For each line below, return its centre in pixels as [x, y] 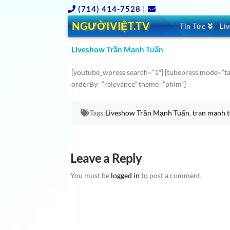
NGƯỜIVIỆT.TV [111, 26]
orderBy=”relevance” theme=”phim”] [129, 84]
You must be [91, 175]
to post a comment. [171, 175]
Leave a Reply [106, 158]
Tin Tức [193, 26]
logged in [126, 175]
